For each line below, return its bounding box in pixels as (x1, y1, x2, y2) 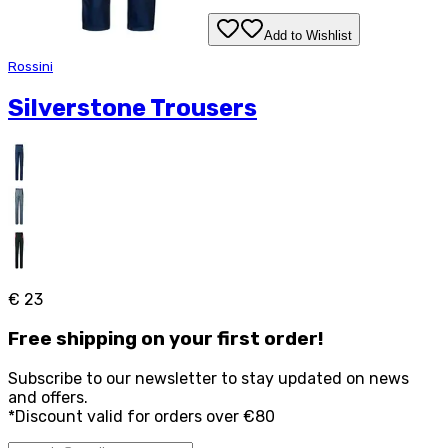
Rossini (8, 59, 53, 75)
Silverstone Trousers (8, 94, 257, 123)
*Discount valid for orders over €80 (8, 406, 275, 426)
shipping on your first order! (56, 327, 323, 350)
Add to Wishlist (264, 28, 352, 43)
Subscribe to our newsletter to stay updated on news (8, 368, 409, 388)
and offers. (8, 387, 88, 407)
